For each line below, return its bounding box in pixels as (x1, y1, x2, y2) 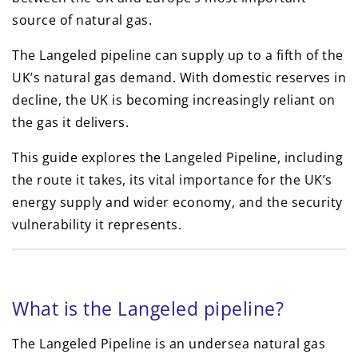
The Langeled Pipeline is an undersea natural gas (12, 335, 325, 352)
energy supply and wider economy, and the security (12, 193, 343, 211)
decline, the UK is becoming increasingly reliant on (12, 91, 336, 109)
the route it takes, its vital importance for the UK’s (12, 171, 332, 189)
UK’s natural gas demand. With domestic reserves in (12, 69, 346, 86)
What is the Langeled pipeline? (12, 296, 284, 321)
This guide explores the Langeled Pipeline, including (12, 149, 343, 166)
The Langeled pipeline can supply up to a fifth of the (12, 46, 344, 64)
